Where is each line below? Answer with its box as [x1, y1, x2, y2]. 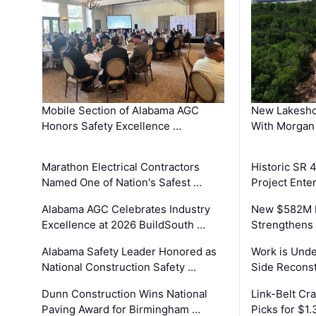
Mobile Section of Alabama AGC [42, 103, 200, 117]
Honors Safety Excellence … [42, 119, 182, 133]
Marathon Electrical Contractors [42, 159, 200, 174]
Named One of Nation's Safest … [42, 175, 202, 189]
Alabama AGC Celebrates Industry [42, 202, 211, 216]
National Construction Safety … [42, 260, 197, 274]
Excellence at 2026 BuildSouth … [42, 217, 206, 231]
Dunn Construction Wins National [42, 286, 208, 300]
